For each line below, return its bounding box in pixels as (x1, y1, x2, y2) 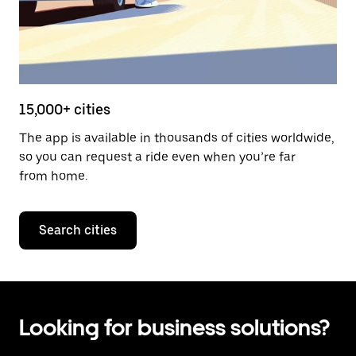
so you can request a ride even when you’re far (19, 149, 296, 164)
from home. (19, 168, 87, 184)
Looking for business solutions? (19, 313, 330, 341)
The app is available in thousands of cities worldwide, (19, 130, 335, 145)
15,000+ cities (19, 100, 110, 118)
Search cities (39, 222, 117, 238)
